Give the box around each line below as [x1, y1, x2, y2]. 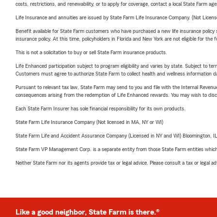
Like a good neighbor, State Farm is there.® [15, 208, 159, 216]
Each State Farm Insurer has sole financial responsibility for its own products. [15, 106, 186, 111]
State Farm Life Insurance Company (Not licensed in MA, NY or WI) [15, 119, 163, 125]
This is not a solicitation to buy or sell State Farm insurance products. [15, 49, 167, 55]
